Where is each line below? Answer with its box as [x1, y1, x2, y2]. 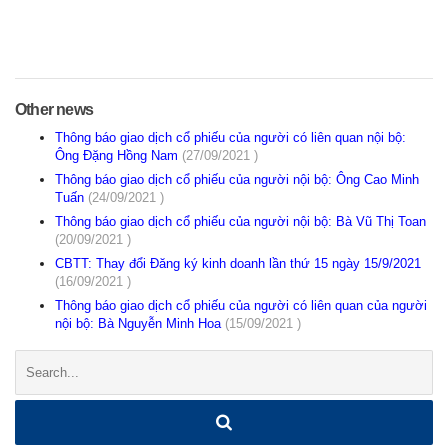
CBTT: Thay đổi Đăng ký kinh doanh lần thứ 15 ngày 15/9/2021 [55, 256, 421, 272]
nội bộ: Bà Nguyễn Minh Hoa [55, 316, 225, 332]
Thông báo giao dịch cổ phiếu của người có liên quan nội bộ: [55, 130, 406, 146]
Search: [15, 351, 62, 367]
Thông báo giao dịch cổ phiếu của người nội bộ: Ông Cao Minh [55, 172, 419, 188]
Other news [15, 101, 93, 119]
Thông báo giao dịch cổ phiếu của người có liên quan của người [55, 298, 427, 314]
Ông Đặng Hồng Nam [55, 148, 182, 164]
